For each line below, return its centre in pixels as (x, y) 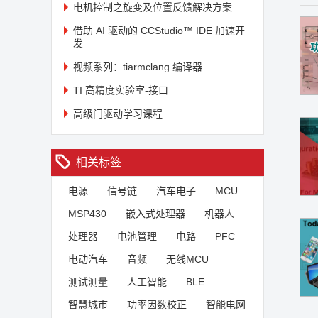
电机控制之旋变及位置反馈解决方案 (153, 7)
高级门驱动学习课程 (118, 114)
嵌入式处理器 (155, 214)
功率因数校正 (157, 305)
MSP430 (87, 214)
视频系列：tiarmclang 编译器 (138, 67)
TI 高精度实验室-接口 (121, 90)
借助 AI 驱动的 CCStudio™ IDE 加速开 (159, 31)
